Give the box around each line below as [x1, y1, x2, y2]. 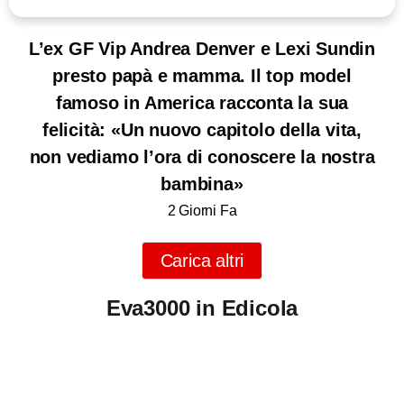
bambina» [161, 173, 243, 194]
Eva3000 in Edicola [106, 295, 298, 320]
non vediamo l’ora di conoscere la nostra [29, 146, 375, 167]
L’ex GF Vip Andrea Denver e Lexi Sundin [28, 38, 376, 59]
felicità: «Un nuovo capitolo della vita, [42, 119, 362, 140]
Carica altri [160, 250, 244, 271]
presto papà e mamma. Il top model [52, 65, 352, 86]
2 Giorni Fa [167, 201, 237, 218]
